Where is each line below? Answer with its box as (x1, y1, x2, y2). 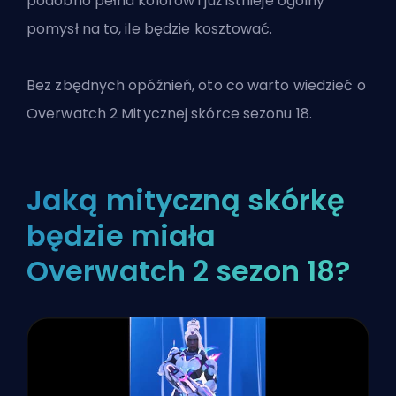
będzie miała (27, 216, 217, 256)
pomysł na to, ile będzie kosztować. (27, 19, 273, 40)
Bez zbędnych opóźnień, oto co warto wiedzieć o (27, 75, 366, 96)
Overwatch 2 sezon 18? (27, 251, 351, 292)
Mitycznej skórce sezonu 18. (118, 103, 312, 125)
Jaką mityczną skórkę (27, 180, 346, 221)
